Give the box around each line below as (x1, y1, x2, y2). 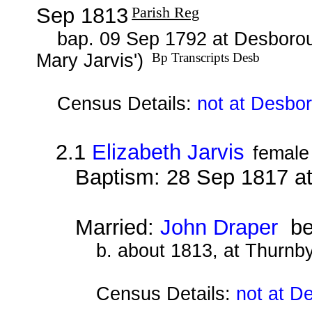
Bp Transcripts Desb (152, 49, 260, 65)
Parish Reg (132, 3, 200, 21)
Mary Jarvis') (36, 49, 150, 71)
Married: (75, 214, 160, 240)
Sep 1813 (36, 3, 129, 28)
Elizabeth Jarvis (92, 139, 245, 164)
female (252, 142, 309, 164)
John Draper (159, 214, 278, 240)
